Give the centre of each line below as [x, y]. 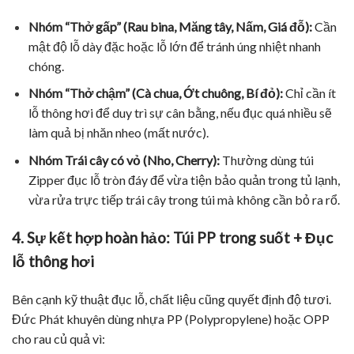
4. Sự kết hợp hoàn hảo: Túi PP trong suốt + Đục [172, 237]
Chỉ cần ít [309, 93]
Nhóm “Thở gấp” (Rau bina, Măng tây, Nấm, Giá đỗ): [170, 26]
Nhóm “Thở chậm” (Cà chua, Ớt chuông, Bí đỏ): [155, 93]
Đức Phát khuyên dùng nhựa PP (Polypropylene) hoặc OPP [171, 319]
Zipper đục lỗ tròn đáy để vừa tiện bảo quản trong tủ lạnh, [184, 179]
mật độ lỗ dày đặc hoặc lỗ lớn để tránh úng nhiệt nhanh [174, 46]
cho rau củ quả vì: [58, 339]
